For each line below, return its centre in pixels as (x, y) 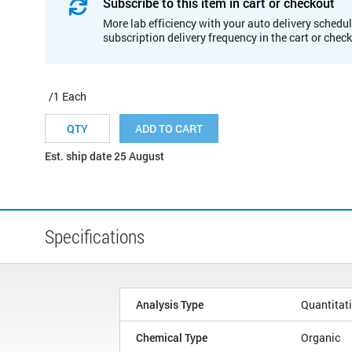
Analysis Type (170, 304)
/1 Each (68, 96)
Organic (321, 337)
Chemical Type (172, 337)
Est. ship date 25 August (104, 156)
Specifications (95, 236)
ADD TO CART (169, 128)
